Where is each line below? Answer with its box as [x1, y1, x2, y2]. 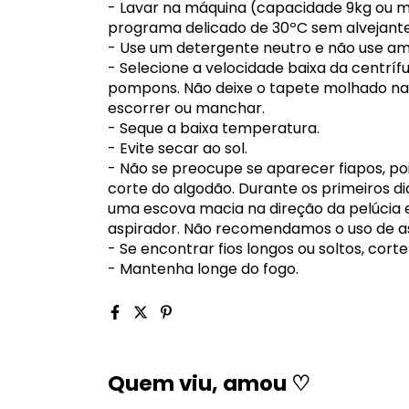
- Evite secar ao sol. [108, 138, 247, 159]
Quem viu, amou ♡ [108, 369, 310, 398]
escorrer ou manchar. [108, 98, 265, 119]
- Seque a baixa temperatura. [108, 118, 320, 139]
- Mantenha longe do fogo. [108, 258, 299, 279]
